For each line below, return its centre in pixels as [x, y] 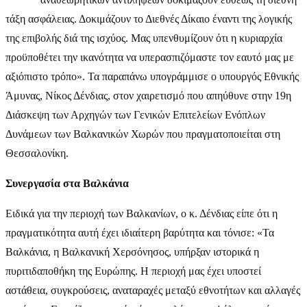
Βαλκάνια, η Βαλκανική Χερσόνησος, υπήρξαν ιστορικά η [132, 251]
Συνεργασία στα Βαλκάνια [67, 183]
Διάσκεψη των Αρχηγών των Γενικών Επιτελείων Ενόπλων [135, 114]
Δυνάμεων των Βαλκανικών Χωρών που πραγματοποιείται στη [143, 134]
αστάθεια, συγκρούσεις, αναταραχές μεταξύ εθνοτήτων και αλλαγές [153, 290]
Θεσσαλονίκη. [37, 153]
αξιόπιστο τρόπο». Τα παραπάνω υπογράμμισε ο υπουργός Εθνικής [152, 76]
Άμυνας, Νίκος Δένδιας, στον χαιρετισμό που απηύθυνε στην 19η [148, 95]
